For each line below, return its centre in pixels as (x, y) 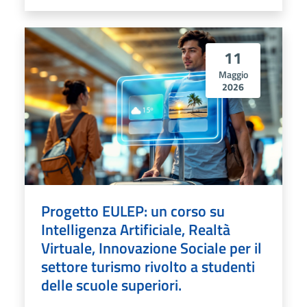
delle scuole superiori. (111, 285)
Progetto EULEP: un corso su (133, 211)
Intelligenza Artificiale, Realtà (136, 230)
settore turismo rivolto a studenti (148, 267)
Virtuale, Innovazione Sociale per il (151, 248)
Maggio (233, 74)
